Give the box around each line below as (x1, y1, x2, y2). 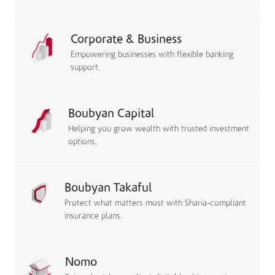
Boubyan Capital (68, 106, 154, 120)
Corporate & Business (70, 32, 182, 46)
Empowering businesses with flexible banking (70, 50, 233, 60)
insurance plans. (64, 211, 123, 221)
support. (70, 63, 101, 72)
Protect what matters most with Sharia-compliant (64, 198, 247, 208)
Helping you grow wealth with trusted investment (68, 124, 249, 134)
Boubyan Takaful (64, 180, 152, 195)
